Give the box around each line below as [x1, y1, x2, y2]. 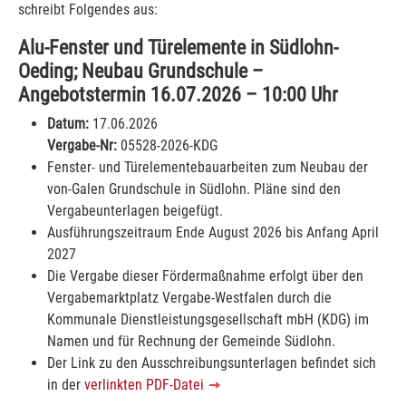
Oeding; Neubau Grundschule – [18, 58, 264, 82]
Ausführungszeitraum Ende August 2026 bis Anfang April [47, 223, 379, 241]
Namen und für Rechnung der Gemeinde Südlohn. [47, 332, 335, 350]
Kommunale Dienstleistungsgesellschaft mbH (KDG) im [47, 310, 369, 328]
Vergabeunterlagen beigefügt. [47, 201, 223, 219]
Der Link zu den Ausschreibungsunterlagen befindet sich [47, 353, 376, 372]
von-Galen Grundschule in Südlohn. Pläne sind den [47, 179, 341, 198]
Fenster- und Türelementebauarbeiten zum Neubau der [47, 158, 368, 176]
